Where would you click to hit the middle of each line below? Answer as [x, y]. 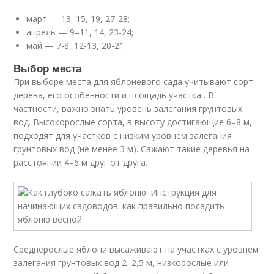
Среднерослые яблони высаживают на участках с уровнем [136, 249]
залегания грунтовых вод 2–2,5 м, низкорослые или [121, 263]
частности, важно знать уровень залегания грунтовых [128, 109]
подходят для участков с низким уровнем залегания [123, 135]
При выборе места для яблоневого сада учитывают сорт [134, 82]
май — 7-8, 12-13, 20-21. [76, 46]
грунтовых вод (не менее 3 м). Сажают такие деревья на [132, 149]
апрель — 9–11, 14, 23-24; [80, 32]
